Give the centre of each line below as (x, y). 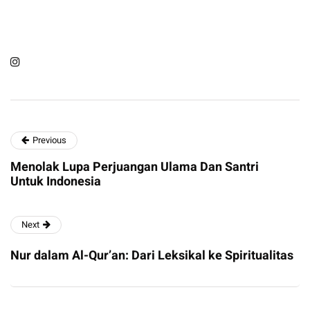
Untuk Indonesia (56, 182)
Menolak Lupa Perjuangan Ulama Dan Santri (135, 167)
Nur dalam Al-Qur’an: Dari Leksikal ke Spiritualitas (152, 256)
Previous (49, 140)
